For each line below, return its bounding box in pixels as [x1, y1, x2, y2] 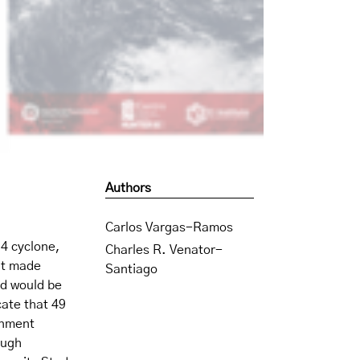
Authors [105, 181, 152, 194]
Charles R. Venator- [105, 243, 223, 256]
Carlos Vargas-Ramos [105, 220, 234, 234]
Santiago [105, 262, 158, 276]
